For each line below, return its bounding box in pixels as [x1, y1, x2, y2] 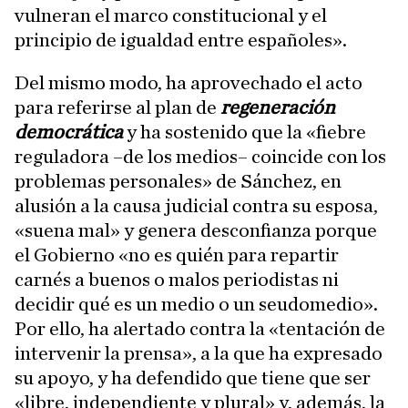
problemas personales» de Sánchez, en [15, 171, 342, 191]
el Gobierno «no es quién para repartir [15, 245, 339, 265]
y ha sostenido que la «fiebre [123, 122, 366, 142]
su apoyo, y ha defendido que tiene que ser [15, 368, 371, 388]
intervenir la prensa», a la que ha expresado [15, 343, 382, 363]
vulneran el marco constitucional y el [15, 5, 327, 25]
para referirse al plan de [15, 97, 220, 117]
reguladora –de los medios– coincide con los [15, 147, 386, 167]
